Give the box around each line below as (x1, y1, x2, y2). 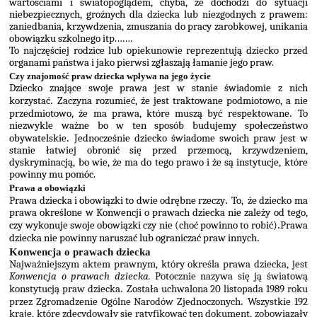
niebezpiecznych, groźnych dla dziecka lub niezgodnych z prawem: (9, 8, 308, 21)
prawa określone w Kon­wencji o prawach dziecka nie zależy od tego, (9, 206, 308, 219)
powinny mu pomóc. (9, 168, 96, 180)
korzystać (9, 94, 51, 107)
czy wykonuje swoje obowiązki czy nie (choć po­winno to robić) (9, 219, 277, 231)
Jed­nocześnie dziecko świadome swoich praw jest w (74, 132, 308, 144)
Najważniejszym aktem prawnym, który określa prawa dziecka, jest (9, 258, 308, 271)
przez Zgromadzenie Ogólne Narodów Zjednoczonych (9, 296, 241, 309)
